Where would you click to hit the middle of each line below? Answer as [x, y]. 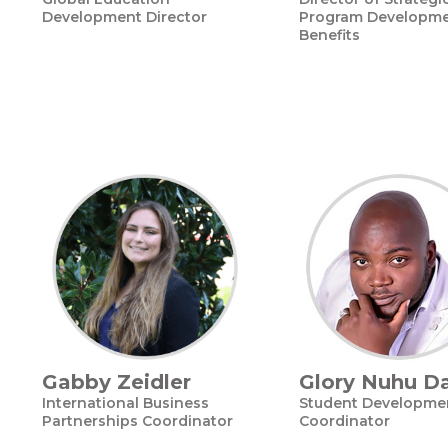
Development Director [124, 17]
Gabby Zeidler [116, 382]
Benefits [329, 35]
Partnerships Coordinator [137, 421]
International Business [125, 403]
